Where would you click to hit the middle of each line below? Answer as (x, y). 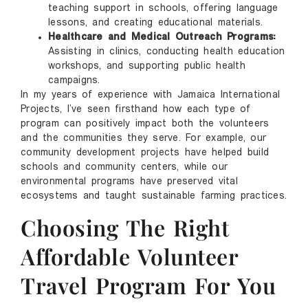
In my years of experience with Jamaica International (150, 95)
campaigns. (74, 80)
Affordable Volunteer (129, 256)
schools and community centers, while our (124, 167)
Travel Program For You (148, 285)
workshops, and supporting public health (147, 66)
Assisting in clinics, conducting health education (167, 52)
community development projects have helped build (145, 153)
